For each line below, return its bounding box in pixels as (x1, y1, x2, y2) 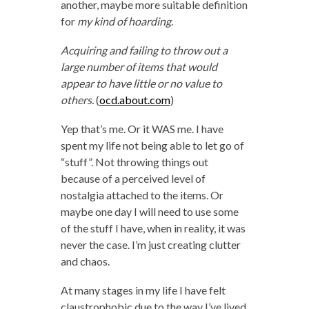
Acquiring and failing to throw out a (60, 43, 228, 57)
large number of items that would (60, 60, 217, 74)
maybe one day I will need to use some (60, 205, 239, 219)
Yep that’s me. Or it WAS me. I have (60, 122, 223, 136)
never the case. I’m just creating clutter (60, 238, 241, 252)
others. (60, 93, 94, 107)
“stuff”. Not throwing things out (60, 155, 208, 169)
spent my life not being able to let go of (60, 139, 244, 152)
